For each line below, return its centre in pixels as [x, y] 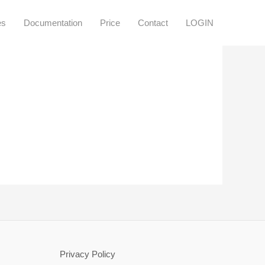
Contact [153, 22]
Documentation [53, 22]
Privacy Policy [88, 254]
